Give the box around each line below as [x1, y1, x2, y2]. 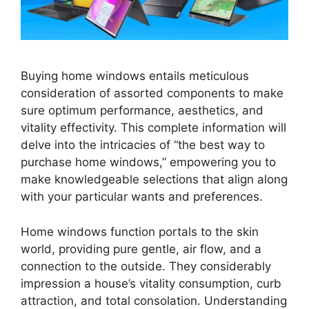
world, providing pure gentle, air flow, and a [21, 241, 261, 256]
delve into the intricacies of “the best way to [21, 138, 265, 152]
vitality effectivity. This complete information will [21, 121, 286, 135]
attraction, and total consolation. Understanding [21, 293, 287, 308]
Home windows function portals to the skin [21, 224, 259, 239]
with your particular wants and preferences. [21, 190, 263, 204]
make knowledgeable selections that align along [21, 172, 288, 187]
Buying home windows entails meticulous [21, 69, 249, 83]
